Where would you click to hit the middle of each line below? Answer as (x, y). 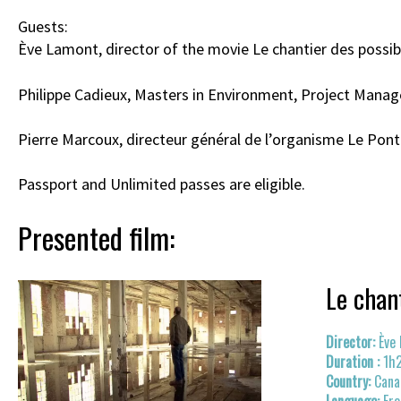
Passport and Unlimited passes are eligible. (162, 183)
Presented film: (96, 238)
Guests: (43, 27)
